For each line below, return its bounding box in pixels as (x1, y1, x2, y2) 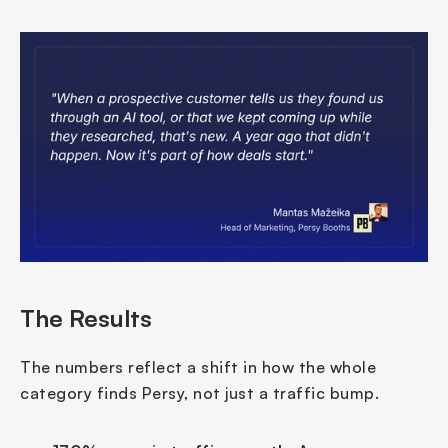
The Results (20, 302, 152, 333)
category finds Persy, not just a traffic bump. (20, 382, 379, 403)
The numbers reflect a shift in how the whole (20, 356, 376, 377)
